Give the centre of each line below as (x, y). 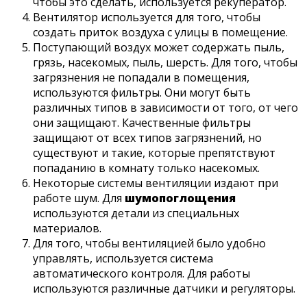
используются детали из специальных (136, 213)
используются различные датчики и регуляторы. (164, 289)
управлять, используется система (123, 259)
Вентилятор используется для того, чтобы (147, 17)
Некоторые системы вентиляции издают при (156, 183)
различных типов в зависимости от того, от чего (165, 108)
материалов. (67, 229)
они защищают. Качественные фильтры (142, 123)
